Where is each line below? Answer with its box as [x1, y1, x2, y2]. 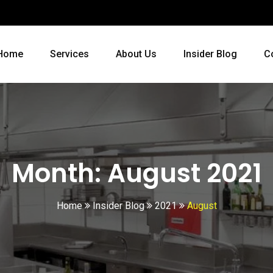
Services [49, 48, 89, 60]
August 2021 [107, 155, 262, 191]
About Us [115, 48, 157, 60]
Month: [11, 155, 107, 191]
